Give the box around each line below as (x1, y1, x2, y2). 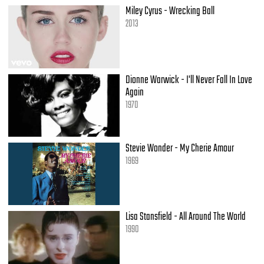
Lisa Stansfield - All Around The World (126, 209, 246, 226)
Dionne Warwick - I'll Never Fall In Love (126, 71, 252, 88)
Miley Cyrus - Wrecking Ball (126, 3, 214, 20)
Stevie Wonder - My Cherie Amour (126, 140, 234, 157)
